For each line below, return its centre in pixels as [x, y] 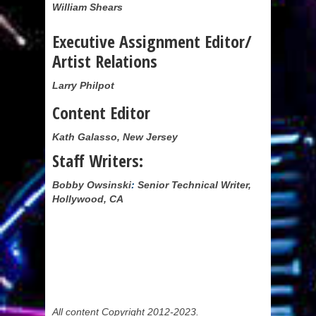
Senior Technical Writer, [193, 185]
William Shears [87, 7]
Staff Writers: [98, 160]
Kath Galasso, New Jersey [115, 137]
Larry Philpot [83, 85]
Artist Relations [105, 61]
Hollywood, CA [88, 199]
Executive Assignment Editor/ [152, 41]
